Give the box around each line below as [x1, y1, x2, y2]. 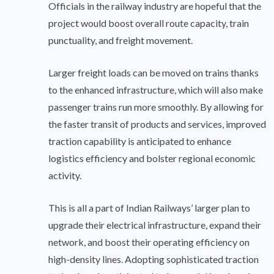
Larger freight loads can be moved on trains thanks [48, 66, 259, 78]
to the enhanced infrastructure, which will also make [48, 83, 263, 95]
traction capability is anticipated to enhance [48, 135, 231, 147]
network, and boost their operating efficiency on [48, 235, 250, 248]
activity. [48, 169, 81, 181]
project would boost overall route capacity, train [48, 17, 249, 29]
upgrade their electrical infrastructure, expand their [48, 218, 261, 231]
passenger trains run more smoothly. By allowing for [48, 100, 264, 113]
